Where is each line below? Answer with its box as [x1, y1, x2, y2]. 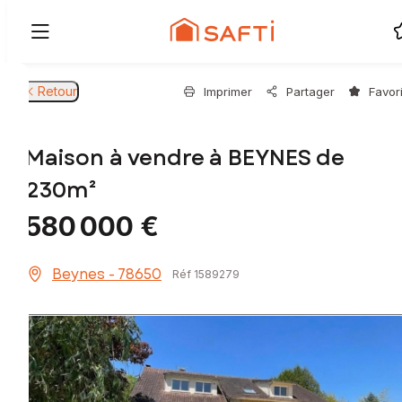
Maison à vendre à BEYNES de [25, 142, 344, 174]
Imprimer [204, 84, 252, 99]
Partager [286, 84, 335, 99]
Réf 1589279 [172, 267, 240, 282]
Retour [38, 83, 77, 99]
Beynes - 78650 [52, 264, 162, 285]
